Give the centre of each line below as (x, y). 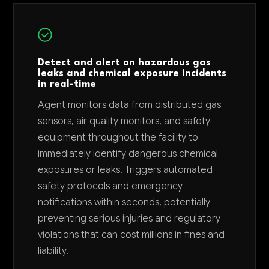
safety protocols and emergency (110, 186)
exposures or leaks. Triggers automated (125, 170)
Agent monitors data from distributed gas (130, 105)
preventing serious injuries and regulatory (129, 219)
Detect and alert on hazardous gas (125, 63)
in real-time (67, 85)
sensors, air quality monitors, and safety (124, 121)
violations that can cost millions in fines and (131, 235)
